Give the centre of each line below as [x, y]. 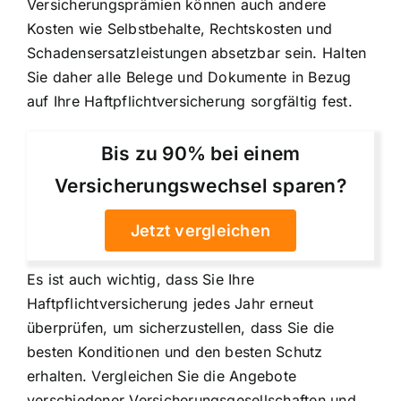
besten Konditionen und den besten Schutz [175, 352]
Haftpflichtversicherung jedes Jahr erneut [170, 304]
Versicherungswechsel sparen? [200, 186]
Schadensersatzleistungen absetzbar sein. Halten [197, 52]
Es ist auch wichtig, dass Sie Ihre [141, 280]
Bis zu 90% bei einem [200, 154]
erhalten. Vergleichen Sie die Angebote [162, 376]
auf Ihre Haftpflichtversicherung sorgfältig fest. [190, 101]
